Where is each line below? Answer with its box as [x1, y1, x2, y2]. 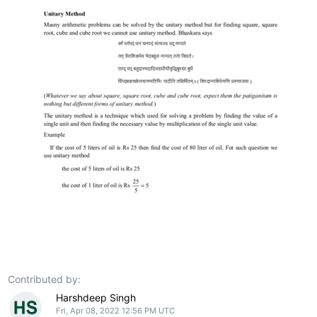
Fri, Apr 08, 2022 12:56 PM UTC [55, 305, 175, 316]
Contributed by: [8, 272, 81, 285]
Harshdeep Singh [55, 291, 136, 304]
